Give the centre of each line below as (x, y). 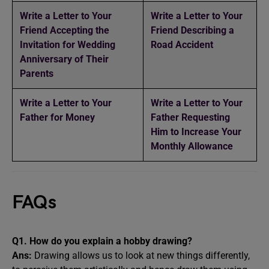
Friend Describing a (192, 30)
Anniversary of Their (64, 59)
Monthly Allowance (192, 146)
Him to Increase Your (196, 132)
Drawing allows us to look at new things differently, (142, 255)
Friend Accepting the (65, 30)
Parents (37, 74)
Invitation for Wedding (68, 45)
